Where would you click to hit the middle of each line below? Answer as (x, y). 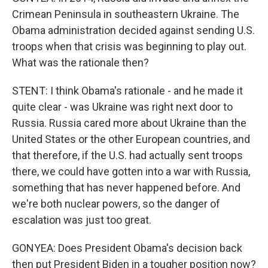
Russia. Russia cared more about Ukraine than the (129, 123)
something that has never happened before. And (126, 188)
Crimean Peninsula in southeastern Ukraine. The (126, 14)
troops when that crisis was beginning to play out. (129, 46)
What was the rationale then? (80, 63)
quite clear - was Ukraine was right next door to (122, 107)
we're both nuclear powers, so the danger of (116, 204)
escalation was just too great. (82, 220)
